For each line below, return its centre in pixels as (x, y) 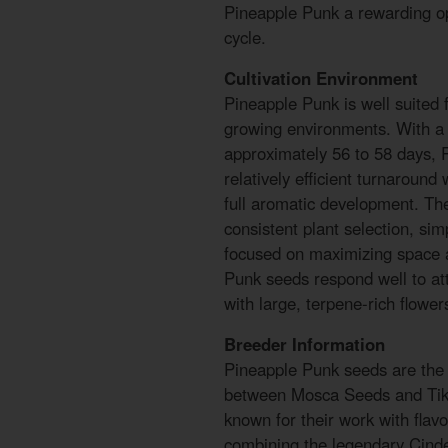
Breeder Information (304, 344)
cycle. (245, 37)
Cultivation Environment (321, 78)
